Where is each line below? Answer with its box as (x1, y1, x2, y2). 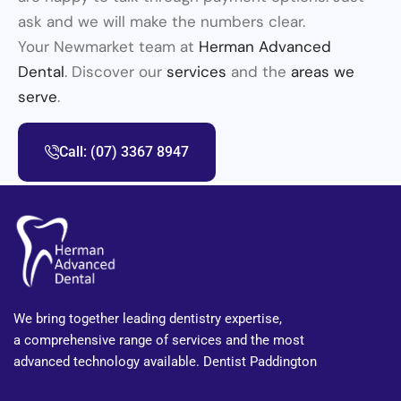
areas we (291, 62, 354, 82)
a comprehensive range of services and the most (13, 332, 304, 349)
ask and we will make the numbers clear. (18, 12, 305, 32)
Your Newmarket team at (18, 37, 199, 57)
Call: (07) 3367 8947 (59, 143, 189, 161)
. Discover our (64, 62, 166, 82)
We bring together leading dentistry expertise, (13, 311, 282, 328)
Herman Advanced (199, 37, 331, 57)
